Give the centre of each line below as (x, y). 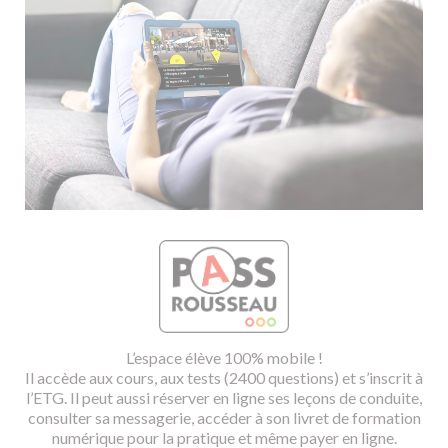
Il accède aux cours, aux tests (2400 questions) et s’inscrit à (224, 378)
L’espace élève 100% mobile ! (224, 358)
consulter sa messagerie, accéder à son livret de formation (224, 418)
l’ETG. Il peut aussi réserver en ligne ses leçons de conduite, (224, 398)
